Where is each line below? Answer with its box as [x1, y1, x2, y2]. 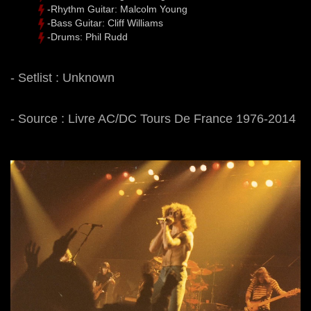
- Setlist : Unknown [10, 71, 115, 85]
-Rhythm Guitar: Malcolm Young [47, 3, 187, 15]
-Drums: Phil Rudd [47, 31, 128, 42]
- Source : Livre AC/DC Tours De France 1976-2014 [10, 112, 296, 126]
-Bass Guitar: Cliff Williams [47, 17, 163, 28]
